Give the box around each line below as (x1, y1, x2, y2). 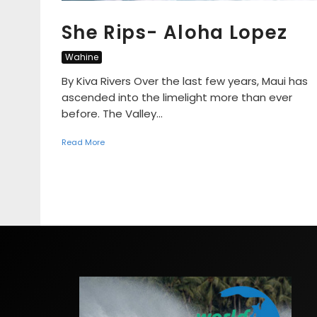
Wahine (65, 50, 98, 63)
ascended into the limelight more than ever (62, 89, 292, 105)
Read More (62, 136, 105, 148)
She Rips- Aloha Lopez (62, 19, 288, 45)
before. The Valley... (62, 105, 163, 121)
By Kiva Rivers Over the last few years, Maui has (62, 73, 308, 88)
